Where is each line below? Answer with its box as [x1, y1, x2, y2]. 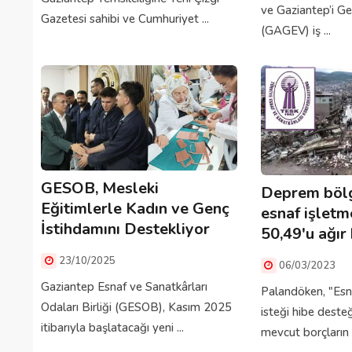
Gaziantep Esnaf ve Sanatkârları [41, 278, 207, 295]
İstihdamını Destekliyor [41, 218, 210, 240]
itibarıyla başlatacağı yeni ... [41, 319, 184, 335]
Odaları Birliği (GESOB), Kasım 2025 [41, 299, 232, 315]
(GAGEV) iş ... [260, 22, 331, 38]
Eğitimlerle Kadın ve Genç [41, 197, 229, 219]
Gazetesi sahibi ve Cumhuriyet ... [41, 11, 209, 27]
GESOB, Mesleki [41, 177, 159, 199]
